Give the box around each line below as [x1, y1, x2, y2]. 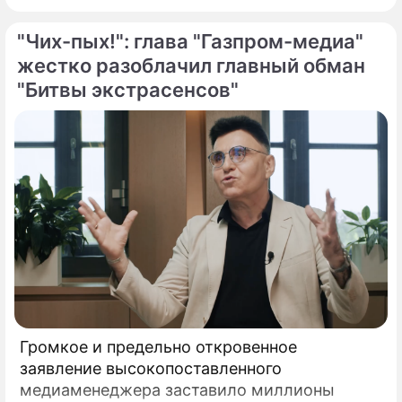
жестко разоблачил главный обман [17, 54, 365, 77]
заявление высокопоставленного [20, 358, 282, 378]
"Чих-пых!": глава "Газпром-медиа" [17, 30, 363, 53]
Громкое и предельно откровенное [20, 336, 297, 356]
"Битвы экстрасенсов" [17, 78, 239, 101]
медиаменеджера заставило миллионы [20, 380, 335, 399]
